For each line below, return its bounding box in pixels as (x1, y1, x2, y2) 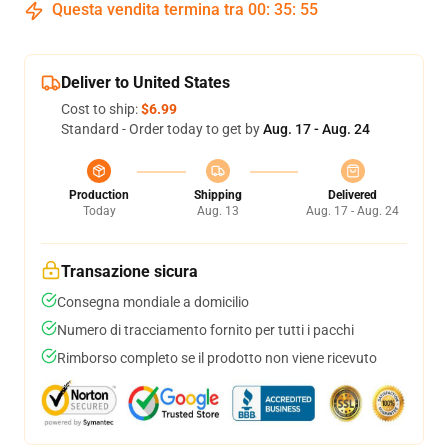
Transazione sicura (61, 262, 198, 281)
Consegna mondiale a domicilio (57, 294, 249, 310)
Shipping (193, 188, 242, 202)
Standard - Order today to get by (61, 121, 263, 137)
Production (69, 188, 129, 202)
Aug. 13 (196, 204, 239, 218)
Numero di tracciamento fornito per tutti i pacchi (57, 322, 354, 338)
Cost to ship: (61, 101, 141, 117)
